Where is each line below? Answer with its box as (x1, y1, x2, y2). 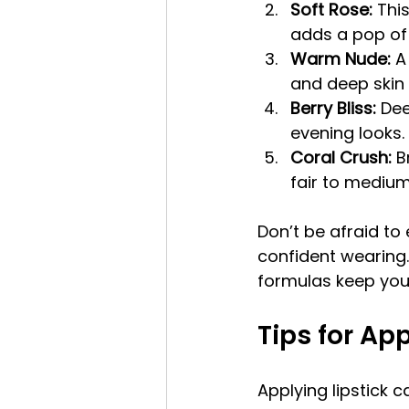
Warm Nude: (290, 47, 391, 70)
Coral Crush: (290, 145, 392, 169)
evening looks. (290, 121, 404, 144)
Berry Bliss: (290, 96, 376, 120)
